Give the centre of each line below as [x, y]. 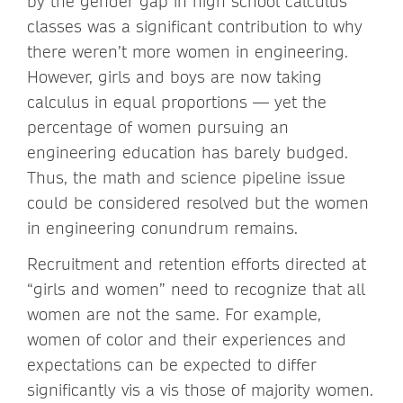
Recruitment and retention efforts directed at [197, 264]
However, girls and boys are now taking [175, 76]
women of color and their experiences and [187, 339]
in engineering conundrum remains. [162, 228]
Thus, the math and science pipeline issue [186, 177]
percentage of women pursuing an [158, 127]
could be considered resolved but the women [198, 202]
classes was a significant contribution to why [195, 26]
